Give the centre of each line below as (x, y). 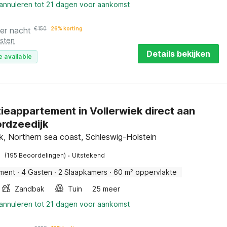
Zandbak (30, 189)
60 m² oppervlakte (145, 172)
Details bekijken (178, 54)
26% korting (67, 28)
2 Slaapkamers (83, 172)
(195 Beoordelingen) (35, 155)
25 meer (106, 189)
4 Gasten (37, 172)
